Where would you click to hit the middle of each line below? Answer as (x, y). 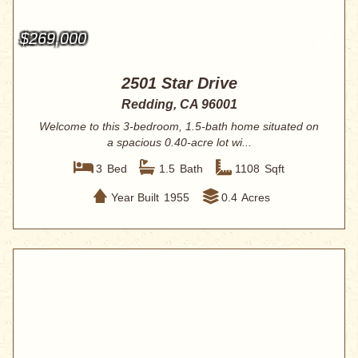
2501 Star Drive (179, 84)
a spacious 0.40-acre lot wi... (179, 143)
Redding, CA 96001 (179, 105)
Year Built (135, 197)
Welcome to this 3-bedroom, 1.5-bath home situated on (179, 127)
